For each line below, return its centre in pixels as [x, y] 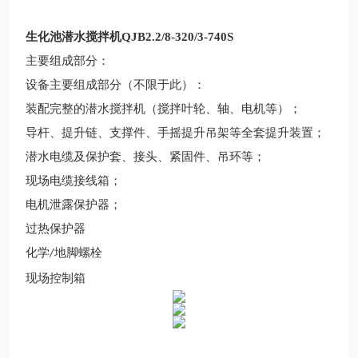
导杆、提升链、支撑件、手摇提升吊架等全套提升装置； [175, 133]
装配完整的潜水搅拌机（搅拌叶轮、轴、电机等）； [163, 109]
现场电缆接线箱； [74, 181]
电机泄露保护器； [74, 205]
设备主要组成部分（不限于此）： [115, 85]
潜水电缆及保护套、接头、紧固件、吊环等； [145, 157]
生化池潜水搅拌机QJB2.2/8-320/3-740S [129, 37]
